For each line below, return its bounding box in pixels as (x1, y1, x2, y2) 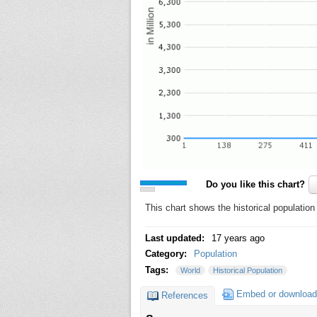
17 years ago (212, 232, 265, 243)
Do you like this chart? (206, 178, 305, 190)
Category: (144, 248, 190, 260)
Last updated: (144, 232, 207, 243)
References (161, 289, 208, 301)
